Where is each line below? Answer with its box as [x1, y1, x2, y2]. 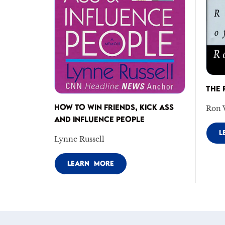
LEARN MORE [67, 159, 114, 167]
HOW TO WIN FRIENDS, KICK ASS [54, 102, 174, 112]
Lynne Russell [54, 135, 104, 144]
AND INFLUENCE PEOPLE [54, 115, 145, 124]
